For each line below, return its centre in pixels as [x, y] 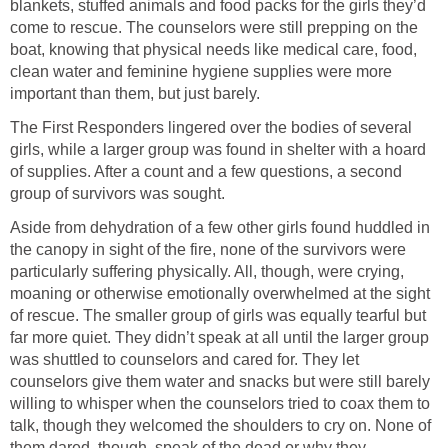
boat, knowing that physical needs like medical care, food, [213, 50]
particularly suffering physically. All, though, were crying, [207, 272]
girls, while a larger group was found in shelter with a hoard [218, 150]
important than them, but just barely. [135, 94]
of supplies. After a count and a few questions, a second [206, 172]
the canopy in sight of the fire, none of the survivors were [208, 250]
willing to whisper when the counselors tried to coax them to [220, 404]
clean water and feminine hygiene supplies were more [201, 72]
